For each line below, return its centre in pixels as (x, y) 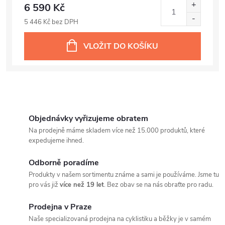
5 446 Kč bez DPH (51, 22)
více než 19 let (82, 185)
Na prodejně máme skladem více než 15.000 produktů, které (117, 131)
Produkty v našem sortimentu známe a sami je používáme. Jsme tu (124, 175)
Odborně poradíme (64, 163)
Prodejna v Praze (60, 207)
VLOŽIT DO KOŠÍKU (121, 46)
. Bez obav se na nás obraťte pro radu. (159, 185)
